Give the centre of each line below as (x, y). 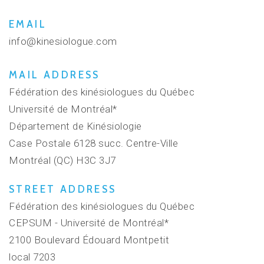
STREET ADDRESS (63, 189)
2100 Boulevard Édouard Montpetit (89, 240)
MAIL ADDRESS (55, 75)
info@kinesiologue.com (63, 41)
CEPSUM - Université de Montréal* (89, 223)
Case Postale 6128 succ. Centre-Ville (94, 143)
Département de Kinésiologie (75, 126)
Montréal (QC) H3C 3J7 (62, 160)
